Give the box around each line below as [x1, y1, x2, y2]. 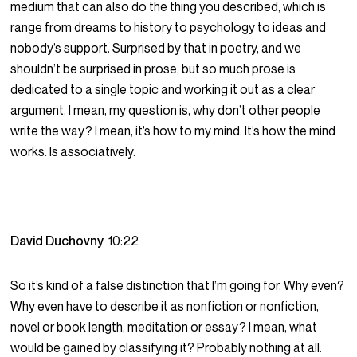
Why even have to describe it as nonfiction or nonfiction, [10, 298, 320, 315]
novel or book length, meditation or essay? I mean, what [10, 319, 318, 335]
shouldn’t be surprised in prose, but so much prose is [10, 61, 296, 77]
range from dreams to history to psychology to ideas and [10, 19, 327, 36]
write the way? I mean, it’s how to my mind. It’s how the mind [10, 123, 336, 139]
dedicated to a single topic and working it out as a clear [10, 81, 316, 98]
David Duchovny [10, 233, 109, 249]
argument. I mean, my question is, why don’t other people [10, 102, 321, 119]
